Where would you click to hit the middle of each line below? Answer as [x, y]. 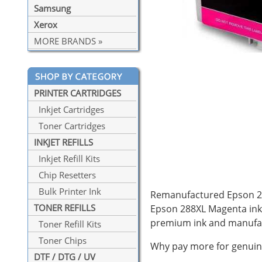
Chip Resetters [65, 175]
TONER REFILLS [65, 208]
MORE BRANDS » [68, 41]
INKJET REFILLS [63, 142]
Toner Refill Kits [68, 224]
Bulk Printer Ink [68, 192]
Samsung [52, 8]
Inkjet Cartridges [69, 110]
